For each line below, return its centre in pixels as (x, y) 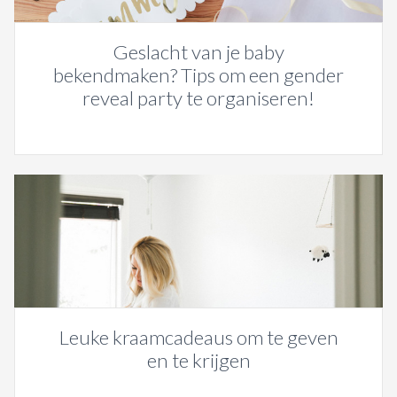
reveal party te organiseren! (198, 98)
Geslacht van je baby (198, 52)
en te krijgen (198, 361)
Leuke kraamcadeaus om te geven (198, 338)
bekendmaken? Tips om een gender (198, 75)
